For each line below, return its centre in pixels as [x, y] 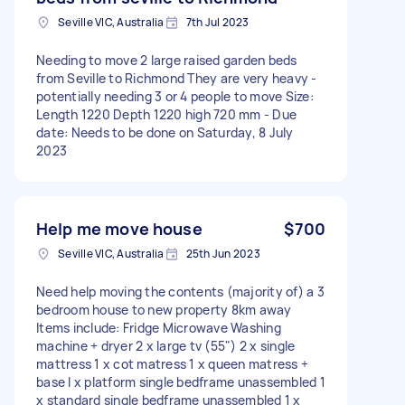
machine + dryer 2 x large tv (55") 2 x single [166, 345]
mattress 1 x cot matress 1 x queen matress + [172, 363]
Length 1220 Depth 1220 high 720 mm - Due [166, 114]
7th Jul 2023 [217, 22]
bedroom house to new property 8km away [164, 309]
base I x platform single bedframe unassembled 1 [181, 381]
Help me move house [119, 228]
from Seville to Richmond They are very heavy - [177, 78]
